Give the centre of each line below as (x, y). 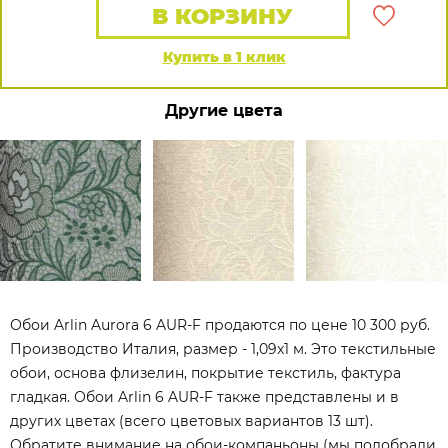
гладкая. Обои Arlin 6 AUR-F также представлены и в (204, 397)
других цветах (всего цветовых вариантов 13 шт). (191, 421)
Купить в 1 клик (224, 57)
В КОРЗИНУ (223, 16)
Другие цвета (224, 110)
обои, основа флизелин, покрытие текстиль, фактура (205, 373)
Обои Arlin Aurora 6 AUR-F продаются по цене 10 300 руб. (220, 325)
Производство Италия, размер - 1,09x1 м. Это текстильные (223, 349)
